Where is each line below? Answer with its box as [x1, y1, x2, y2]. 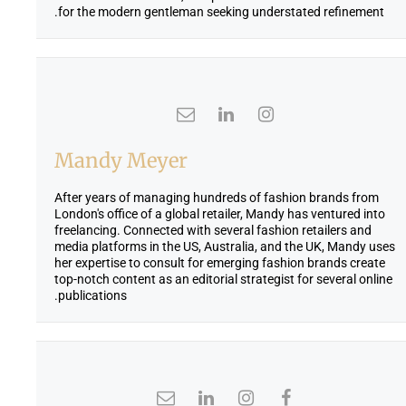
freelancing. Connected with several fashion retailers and [54, 222, 372, 237]
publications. [58, 287, 127, 303]
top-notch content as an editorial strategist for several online [54, 271, 392, 286]
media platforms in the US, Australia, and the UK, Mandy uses [54, 238, 395, 254]
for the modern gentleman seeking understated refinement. [58, 4, 384, 19]
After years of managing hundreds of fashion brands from [54, 189, 379, 205]
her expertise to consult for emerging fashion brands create [54, 255, 385, 270]
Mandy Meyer [54, 147, 188, 173]
